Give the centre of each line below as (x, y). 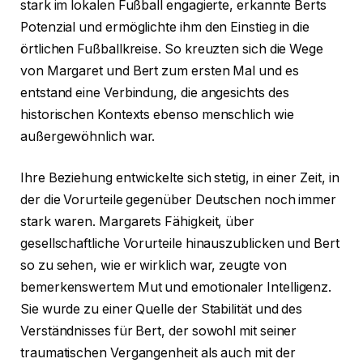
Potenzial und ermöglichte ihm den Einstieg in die (165, 27)
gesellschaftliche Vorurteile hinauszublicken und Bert (180, 244)
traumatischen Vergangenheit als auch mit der (158, 353)
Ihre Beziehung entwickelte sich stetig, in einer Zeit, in (180, 178)
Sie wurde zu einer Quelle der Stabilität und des (162, 310)
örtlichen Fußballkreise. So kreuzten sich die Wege (172, 49)
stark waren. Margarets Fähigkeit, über (137, 222)
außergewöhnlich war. (88, 136)
